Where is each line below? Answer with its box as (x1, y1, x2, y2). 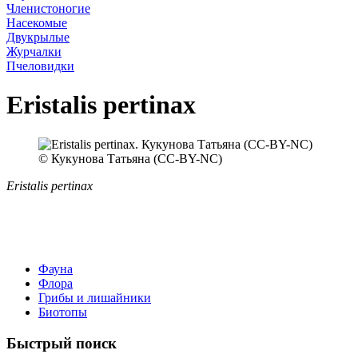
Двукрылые (6, 30, 70, 44)
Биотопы (38, 304, 87, 319)
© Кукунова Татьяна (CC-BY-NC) (38, 151, 222, 165)
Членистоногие (6, 2, 90, 15)
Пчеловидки (6, 59, 74, 73)
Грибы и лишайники (38, 290, 151, 304)
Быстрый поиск (6, 334, 117, 352)
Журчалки (6, 45, 62, 58)
